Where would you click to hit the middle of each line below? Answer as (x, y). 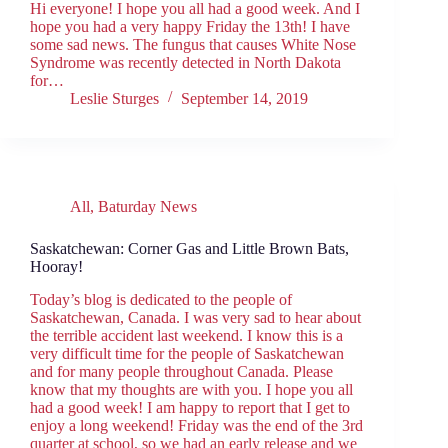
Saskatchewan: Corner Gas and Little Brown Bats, (189, 249)
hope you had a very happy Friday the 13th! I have (190, 27)
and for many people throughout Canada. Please (181, 371)
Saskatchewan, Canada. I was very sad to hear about (195, 317)
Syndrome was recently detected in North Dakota (185, 63)
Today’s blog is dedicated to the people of (161, 299)
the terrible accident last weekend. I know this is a (186, 335)
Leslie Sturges (114, 99)
